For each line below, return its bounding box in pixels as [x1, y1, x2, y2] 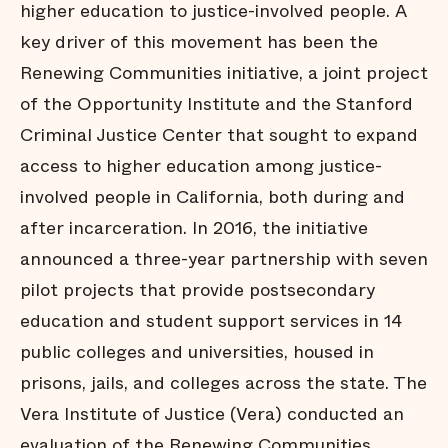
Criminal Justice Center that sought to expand [20, 122, 418, 148]
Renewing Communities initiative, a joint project [20, 60, 428, 86]
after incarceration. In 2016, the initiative [20, 215, 368, 241]
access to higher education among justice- [20, 153, 382, 179]
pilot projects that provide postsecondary [20, 277, 375, 303]
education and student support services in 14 [20, 308, 402, 334]
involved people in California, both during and [20, 184, 405, 210]
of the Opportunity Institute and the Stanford [20, 91, 413, 117]
